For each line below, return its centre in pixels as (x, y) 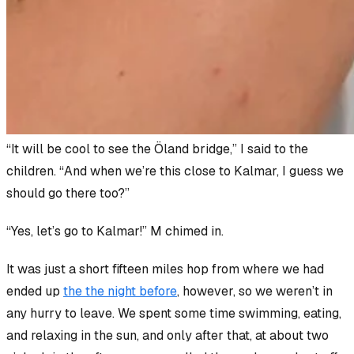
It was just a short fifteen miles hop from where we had (165, 269)
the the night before (120, 291)
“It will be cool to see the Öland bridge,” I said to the (157, 149)
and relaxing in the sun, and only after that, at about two (168, 335)
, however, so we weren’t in (255, 291)
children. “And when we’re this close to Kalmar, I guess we (175, 171)
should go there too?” (68, 193)
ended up (35, 291)
